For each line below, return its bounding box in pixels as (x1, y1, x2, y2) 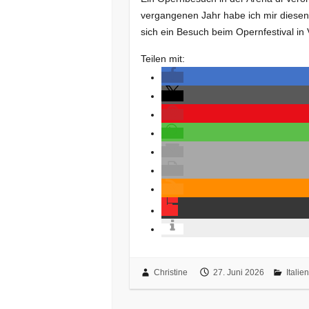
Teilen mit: (141, 52, 186, 64)
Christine (153, 268, 188, 278)
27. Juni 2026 (212, 268, 264, 278)
